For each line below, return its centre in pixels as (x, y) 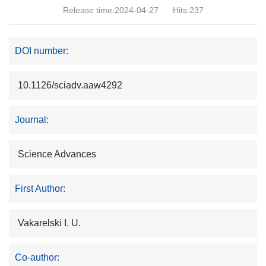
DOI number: (42, 51)
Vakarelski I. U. (49, 223)
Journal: (32, 120)
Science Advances (57, 154)
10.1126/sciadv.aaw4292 (70, 85)
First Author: (40, 189)
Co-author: (37, 258)
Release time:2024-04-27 (110, 10)
